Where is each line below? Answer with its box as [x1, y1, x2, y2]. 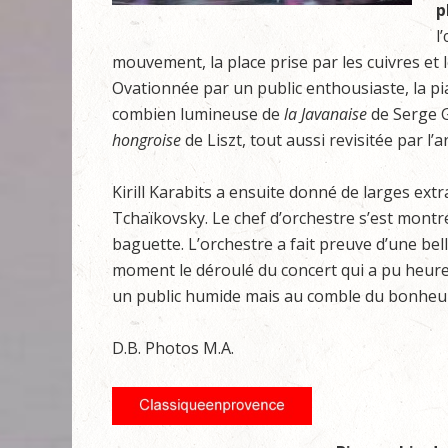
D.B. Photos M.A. [112, 337, 234, 359]
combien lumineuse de [112, 103, 284, 125]
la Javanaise [284, 103, 367, 125]
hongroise [112, 129, 181, 151]
